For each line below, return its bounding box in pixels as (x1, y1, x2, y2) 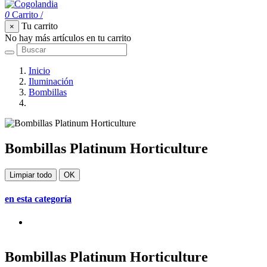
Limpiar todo (10, 170, 52, 179)
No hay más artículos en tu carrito (5, 33, 131, 44)
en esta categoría (5, 194, 72, 204)
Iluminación (29, 76, 73, 87)
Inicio (29, 66, 50, 76)
